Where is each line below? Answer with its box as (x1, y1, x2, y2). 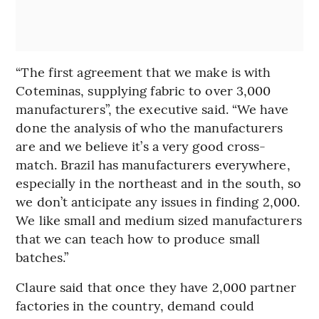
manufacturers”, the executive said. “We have (16, 100, 288, 118)
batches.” (16, 248, 69, 266)
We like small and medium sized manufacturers (16, 211, 302, 229)
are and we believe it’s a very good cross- (16, 137, 266, 155)
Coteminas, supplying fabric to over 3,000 (16, 81, 271, 100)
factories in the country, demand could (16, 296, 255, 315)
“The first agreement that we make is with (16, 63, 271, 81)
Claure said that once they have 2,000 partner (16, 278, 296, 296)
